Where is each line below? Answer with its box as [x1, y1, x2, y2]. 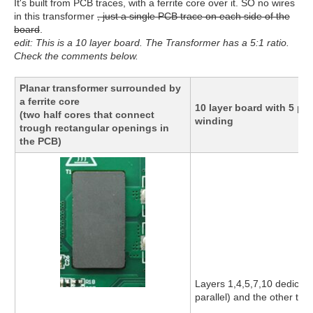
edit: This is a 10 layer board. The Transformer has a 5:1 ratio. [14, 36, 289, 48]
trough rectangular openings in [20, 122, 169, 133]
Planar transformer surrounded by [20, 82, 181, 94]
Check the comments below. [14, 50, 138, 61]
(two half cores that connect [20, 108, 154, 120]
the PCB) [20, 135, 61, 147]
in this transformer [14, 10, 97, 22]
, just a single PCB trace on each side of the [97, 10, 290, 22]
